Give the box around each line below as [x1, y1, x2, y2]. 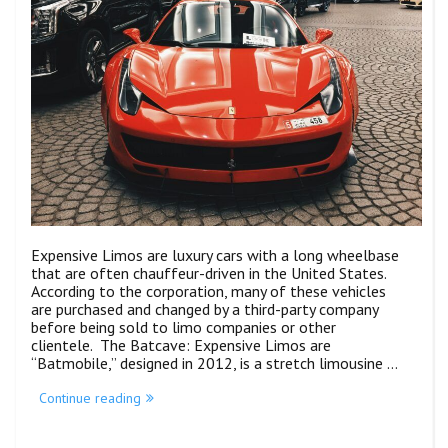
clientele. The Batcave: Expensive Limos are [31, 335, 335, 356]
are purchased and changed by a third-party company [31, 299, 378, 320]
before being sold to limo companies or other [31, 317, 336, 338]
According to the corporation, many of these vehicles [31, 281, 386, 302]
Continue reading [39, 389, 141, 408]
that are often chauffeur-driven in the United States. [31, 263, 386, 284]
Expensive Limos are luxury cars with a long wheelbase [31, 245, 399, 266]
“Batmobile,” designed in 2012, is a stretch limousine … [31, 353, 398, 374]
